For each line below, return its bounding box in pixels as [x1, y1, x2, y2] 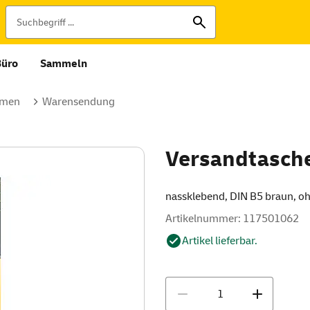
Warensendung [42, 95, 115, 109]
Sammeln [40, 57, 87, 71]
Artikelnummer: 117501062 [165, 212, 299, 226]
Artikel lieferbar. [182, 234, 257, 248]
